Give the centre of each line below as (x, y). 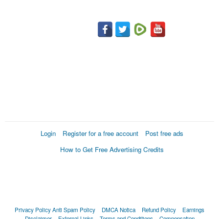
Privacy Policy (33, 209)
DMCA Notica (119, 209)
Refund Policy (159, 209)
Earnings (193, 209)
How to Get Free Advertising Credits (112, 149)
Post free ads (164, 133)
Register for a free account (100, 133)
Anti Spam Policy (74, 209)
